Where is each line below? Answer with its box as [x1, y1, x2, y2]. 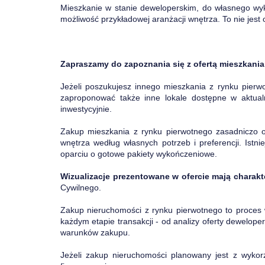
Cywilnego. [60, 183, 101, 192]
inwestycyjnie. [60, 104, 112, 114]
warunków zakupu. [60, 228, 130, 237]
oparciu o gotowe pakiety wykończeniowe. [60, 149, 217, 159]
